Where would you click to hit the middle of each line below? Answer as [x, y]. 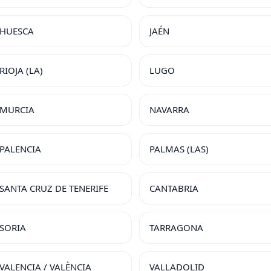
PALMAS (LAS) [179, 149]
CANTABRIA [174, 188]
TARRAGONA [176, 227]
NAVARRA [169, 109]
